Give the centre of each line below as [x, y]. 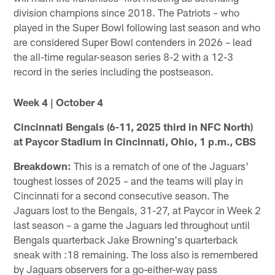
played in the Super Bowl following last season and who [137, 27]
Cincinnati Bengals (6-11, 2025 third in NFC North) [134, 127]
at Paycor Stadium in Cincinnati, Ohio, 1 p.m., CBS [135, 141]
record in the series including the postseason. [114, 72]
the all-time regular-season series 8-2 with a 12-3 [124, 57]
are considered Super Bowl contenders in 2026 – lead [133, 42]
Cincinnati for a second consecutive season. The [122, 196]
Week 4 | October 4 [59, 102]
